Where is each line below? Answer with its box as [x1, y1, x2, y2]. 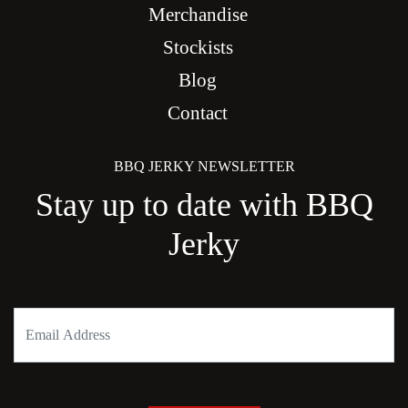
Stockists [162, 36, 233, 58]
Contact [168, 101, 228, 124]
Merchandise [148, 3, 248, 25]
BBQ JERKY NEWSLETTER [113, 158, 295, 174]
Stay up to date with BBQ [35, 186, 373, 223]
